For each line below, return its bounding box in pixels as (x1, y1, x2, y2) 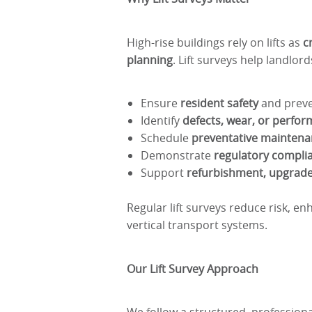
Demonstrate (141, 148, 214, 163)
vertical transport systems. (127, 217, 267, 233)
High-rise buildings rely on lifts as (127, 34, 303, 50)
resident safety (180, 95, 258, 111)
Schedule (141, 130, 192, 146)
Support (141, 165, 187, 180)
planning (127, 52, 173, 68)
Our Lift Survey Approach (127, 260, 258, 276)
